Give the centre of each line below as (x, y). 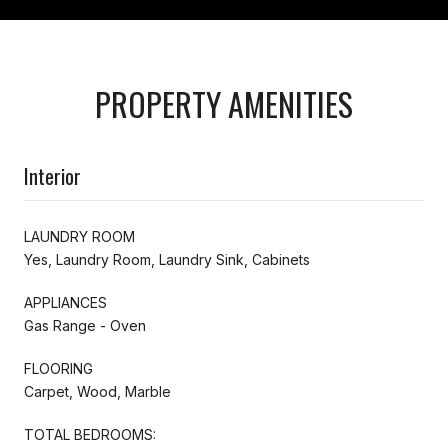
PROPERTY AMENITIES (224, 103)
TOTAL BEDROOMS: (90, 434)
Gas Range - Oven (85, 325)
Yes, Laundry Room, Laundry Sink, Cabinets (167, 259)
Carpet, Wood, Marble (97, 391)
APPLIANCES (65, 302)
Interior (52, 175)
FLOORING (58, 368)
